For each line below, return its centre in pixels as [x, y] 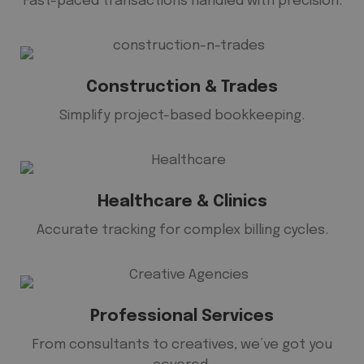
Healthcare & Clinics [182, 202]
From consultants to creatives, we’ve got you [182, 345]
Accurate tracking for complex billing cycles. [182, 231]
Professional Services [182, 317]
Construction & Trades [182, 88]
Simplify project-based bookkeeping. [182, 116]
